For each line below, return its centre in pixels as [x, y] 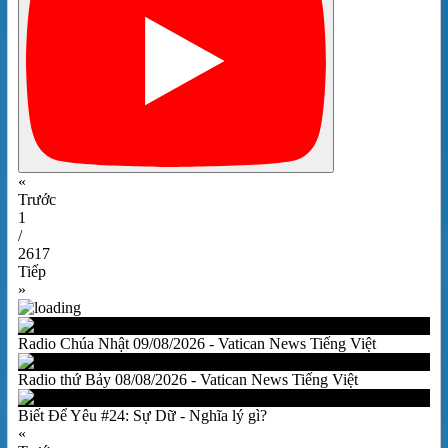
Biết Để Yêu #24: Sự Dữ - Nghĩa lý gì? [142, 415]
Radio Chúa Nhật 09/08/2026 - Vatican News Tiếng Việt [197, 343]
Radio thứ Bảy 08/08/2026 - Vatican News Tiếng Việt [188, 379]
